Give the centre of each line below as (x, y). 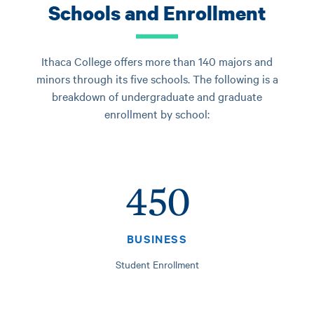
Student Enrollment (157, 265)
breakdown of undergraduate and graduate (157, 96)
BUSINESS (157, 239)
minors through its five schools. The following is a (157, 79)
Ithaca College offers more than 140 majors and (157, 61)
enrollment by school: (157, 114)
